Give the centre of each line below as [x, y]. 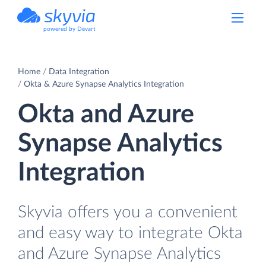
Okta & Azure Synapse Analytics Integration [104, 84]
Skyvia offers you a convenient [128, 212]
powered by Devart [69, 29]
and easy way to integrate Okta [130, 233]
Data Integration [79, 72]
